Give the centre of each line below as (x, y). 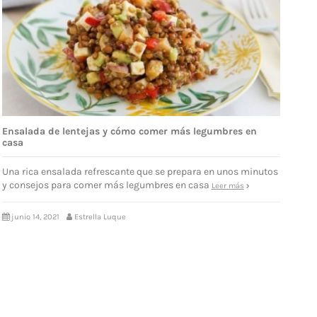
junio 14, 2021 (35, 217)
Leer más (227, 186)
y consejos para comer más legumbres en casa (106, 185)
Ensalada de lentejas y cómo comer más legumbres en (129, 131)
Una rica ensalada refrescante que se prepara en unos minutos (140, 172)
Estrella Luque (100, 217)
